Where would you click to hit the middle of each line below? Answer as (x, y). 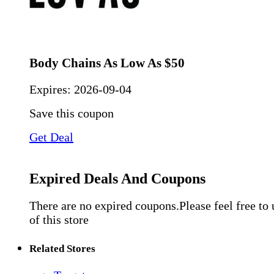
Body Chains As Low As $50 (107, 63)
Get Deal (51, 137)
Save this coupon (72, 113)
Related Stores (62, 248)
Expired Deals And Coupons (117, 178)
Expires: (52, 89)
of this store (59, 220)
